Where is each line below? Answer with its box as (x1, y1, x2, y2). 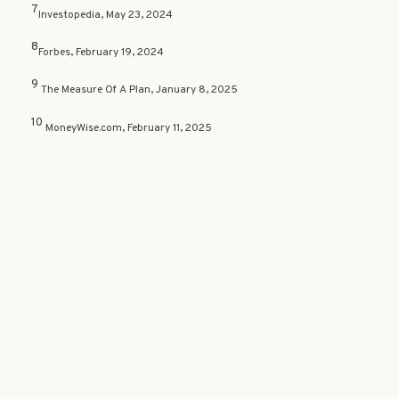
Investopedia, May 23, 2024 (38, 7, 173, 22)
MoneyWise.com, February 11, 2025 (43, 120, 212, 135)
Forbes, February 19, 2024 (38, 45, 164, 61)
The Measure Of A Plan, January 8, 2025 (41, 83, 238, 98)
